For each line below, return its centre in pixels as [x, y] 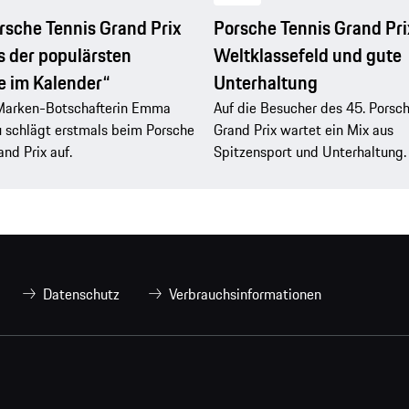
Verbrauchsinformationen [245, 294]
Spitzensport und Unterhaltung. [310, 151]
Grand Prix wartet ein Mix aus [304, 129]
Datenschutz [81, 294]
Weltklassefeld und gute [308, 55]
